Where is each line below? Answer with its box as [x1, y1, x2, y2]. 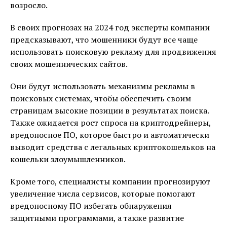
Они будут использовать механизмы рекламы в [10, 81, 195, 92]
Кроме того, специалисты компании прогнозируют [10, 176, 210, 187]
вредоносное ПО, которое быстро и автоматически [10, 129, 209, 140]
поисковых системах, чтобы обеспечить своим [10, 93, 191, 104]
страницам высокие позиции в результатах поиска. [10, 105, 209, 116]
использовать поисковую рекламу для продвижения [10, 46, 216, 57]
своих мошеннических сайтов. [10, 58, 128, 69]
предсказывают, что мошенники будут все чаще [10, 34, 198, 45]
